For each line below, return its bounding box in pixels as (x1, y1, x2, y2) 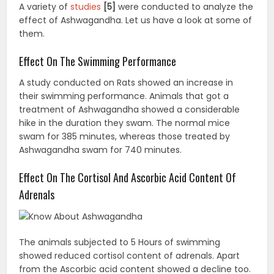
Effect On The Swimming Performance (19, 53, 177, 69)
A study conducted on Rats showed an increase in (19, 76, 234, 89)
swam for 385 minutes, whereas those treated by (19, 130, 231, 143)
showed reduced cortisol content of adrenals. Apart (19, 249, 240, 262)
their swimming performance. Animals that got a (19, 89, 229, 102)
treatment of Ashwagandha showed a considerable (19, 103, 240, 116)
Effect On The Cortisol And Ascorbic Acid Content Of (19, 169, 237, 185)
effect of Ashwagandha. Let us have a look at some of (19, 13, 253, 26)
